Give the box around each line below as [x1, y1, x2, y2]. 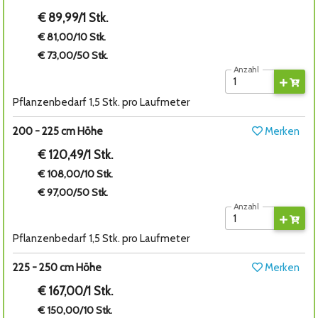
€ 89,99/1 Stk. [38, 10, 109, 25]
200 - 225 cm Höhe [13, 124, 103, 138]
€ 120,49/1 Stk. [38, 147, 114, 162]
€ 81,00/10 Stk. [38, 30, 106, 43]
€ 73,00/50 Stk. [38, 48, 109, 62]
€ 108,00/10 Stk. [38, 167, 114, 180]
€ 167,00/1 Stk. [38, 284, 114, 299]
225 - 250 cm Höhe [13, 261, 102, 275]
